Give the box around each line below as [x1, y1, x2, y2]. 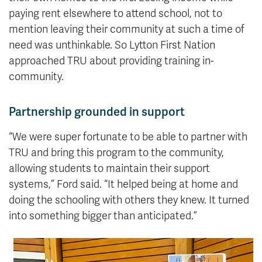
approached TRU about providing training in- [9, 54, 214, 68]
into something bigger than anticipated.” [9, 209, 197, 223]
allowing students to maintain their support [9, 162, 210, 175]
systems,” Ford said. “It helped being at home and [9, 178, 238, 191]
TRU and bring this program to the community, [9, 146, 224, 160]
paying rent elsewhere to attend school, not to [9, 7, 222, 20]
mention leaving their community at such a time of [9, 23, 244, 36]
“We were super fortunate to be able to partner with [9, 130, 247, 144]
